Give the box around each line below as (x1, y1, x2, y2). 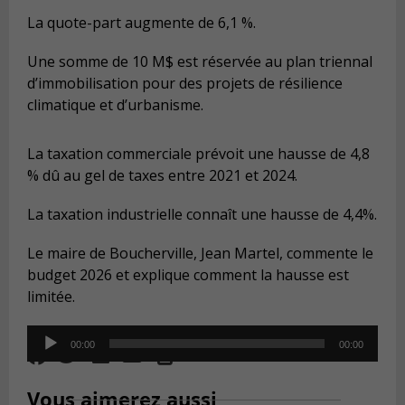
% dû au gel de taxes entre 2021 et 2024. (27, 165, 297, 186)
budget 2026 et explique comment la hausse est (27, 265, 349, 286)
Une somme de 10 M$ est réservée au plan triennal (27, 52, 372, 72)
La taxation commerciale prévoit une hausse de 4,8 (27, 144, 370, 165)
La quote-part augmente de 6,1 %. (27, 12, 256, 33)
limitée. (27, 287, 75, 307)
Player (26, 346, 69, 367)
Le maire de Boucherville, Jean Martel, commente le (27, 243, 373, 264)
